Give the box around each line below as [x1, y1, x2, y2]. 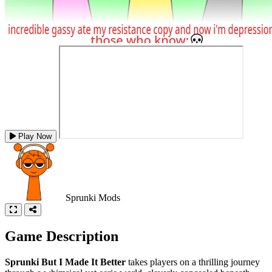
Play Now [18, 131, 52, 141]
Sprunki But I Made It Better [5, 256, 126, 267]
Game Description [5, 228, 118, 244]
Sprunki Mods [66, 192, 120, 203]
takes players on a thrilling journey [126, 256, 260, 267]
